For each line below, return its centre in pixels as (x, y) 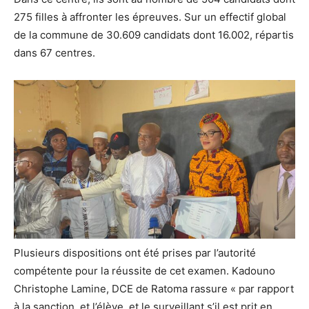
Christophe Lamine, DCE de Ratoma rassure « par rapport (154, 288)
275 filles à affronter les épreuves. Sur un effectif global (150, 17)
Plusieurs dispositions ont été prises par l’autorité (135, 252)
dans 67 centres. (54, 52)
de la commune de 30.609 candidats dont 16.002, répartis (154, 34)
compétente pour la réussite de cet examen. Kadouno (144, 270)
